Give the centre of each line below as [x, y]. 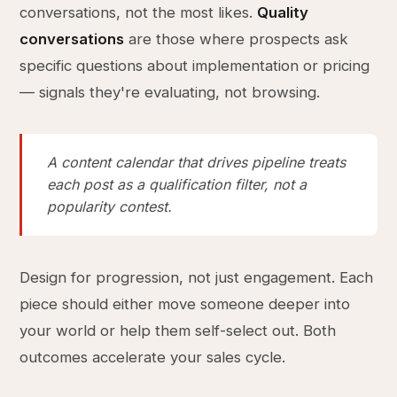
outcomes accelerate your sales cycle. [153, 357]
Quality [283, 12]
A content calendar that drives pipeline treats [197, 162]
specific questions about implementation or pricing [195, 66]
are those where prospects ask [237, 39]
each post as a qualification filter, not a [177, 184]
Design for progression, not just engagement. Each [197, 277]
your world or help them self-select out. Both [178, 331]
